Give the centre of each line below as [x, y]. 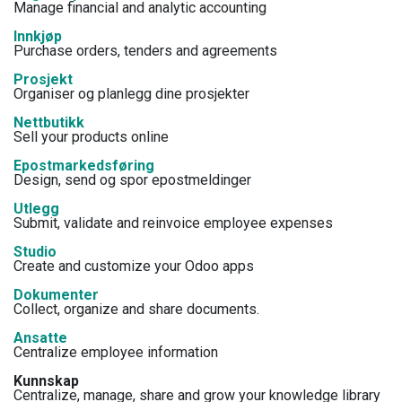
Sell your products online [91, 136]
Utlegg [36, 208]
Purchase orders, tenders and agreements [145, 50]
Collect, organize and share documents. [136, 309]
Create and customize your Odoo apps [134, 266]
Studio [35, 251]
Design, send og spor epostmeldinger [132, 179]
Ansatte [40, 337]
